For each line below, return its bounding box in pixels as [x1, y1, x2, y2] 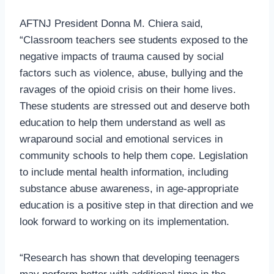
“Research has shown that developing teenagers [20, 251, 240, 264]
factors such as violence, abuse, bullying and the [20, 67, 243, 79]
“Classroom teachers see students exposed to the [20, 34, 248, 46]
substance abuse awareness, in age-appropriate [20, 182, 239, 194]
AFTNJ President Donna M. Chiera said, [20, 17, 203, 29]
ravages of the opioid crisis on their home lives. [20, 83, 236, 95]
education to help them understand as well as [20, 116, 226, 128]
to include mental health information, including [20, 166, 228, 178]
